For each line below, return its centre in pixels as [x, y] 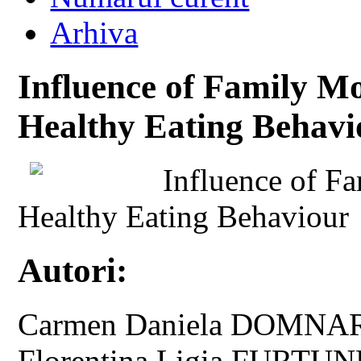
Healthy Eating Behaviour [184, 216]
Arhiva [94, 32]
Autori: [73, 270]
